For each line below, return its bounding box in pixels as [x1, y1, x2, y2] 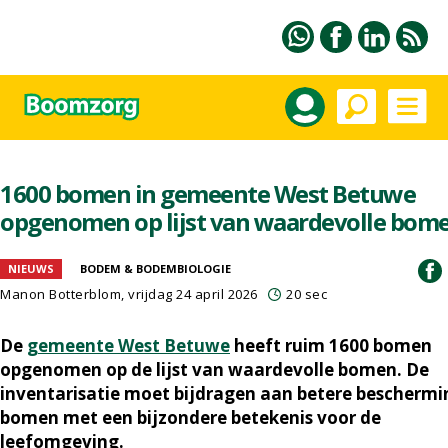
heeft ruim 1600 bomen [230, 334, 432, 357]
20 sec [286, 285, 327, 303]
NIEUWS [8, 261, 54, 276]
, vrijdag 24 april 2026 [121, 285, 258, 303]
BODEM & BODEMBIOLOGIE [80, 261, 231, 276]
